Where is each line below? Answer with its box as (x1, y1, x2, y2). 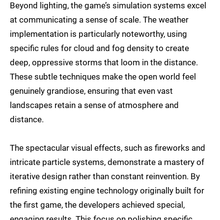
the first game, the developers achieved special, (10, 199, 185, 210)
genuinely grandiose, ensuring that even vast (10, 85, 173, 96)
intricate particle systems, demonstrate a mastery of (10, 157, 204, 167)
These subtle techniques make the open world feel (10, 71, 196, 82)
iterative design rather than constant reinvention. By (10, 171, 200, 181)
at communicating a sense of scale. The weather (10, 14, 189, 25)
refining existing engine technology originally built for (10, 185, 204, 195)
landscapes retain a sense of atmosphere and (10, 100, 179, 110)
